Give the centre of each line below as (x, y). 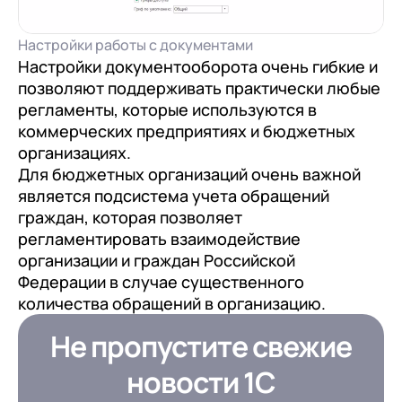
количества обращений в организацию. (172, 303)
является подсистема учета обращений (174, 195)
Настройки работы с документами (135, 44)
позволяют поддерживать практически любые (199, 87)
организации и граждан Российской (157, 260)
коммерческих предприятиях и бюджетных (187, 131)
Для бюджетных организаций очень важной (189, 174)
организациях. (74, 152)
